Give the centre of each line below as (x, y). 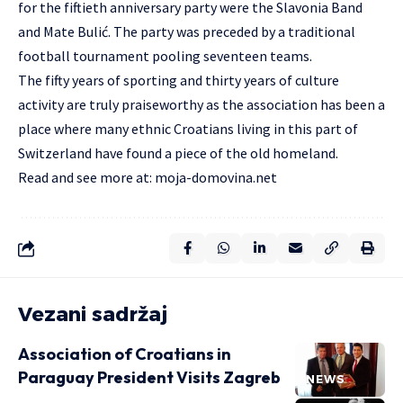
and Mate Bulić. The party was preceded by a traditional (187, 32)
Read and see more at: (86, 178)
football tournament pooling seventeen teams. (165, 56)
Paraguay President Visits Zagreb (149, 378)
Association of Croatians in (125, 354)
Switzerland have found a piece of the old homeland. (178, 153)
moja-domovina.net (216, 178)
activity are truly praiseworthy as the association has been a (201, 105)
